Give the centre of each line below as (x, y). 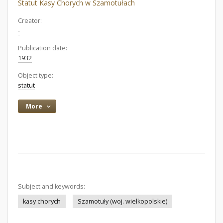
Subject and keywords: (52, 186)
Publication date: (43, 48)
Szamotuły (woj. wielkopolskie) (122, 201)
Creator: (30, 21)
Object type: (36, 75)
